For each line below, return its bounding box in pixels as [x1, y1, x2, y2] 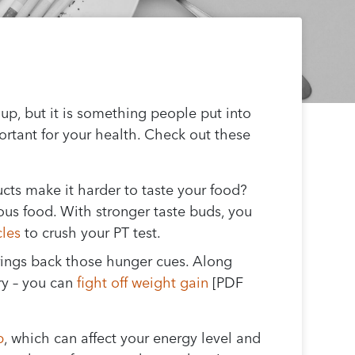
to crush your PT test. [21, 223, 162, 242]
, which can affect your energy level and [4, 329, 261, 348]
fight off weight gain [77, 273, 209, 292]
